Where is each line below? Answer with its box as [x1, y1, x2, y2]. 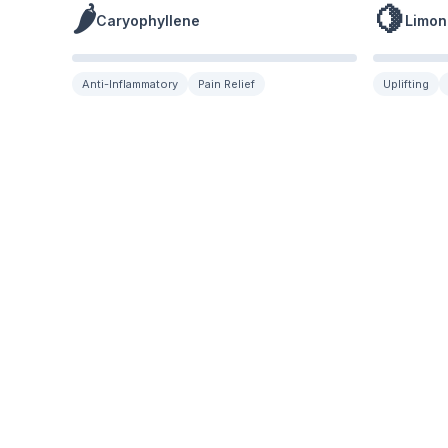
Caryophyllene [96, 11, 200, 29]
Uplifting [382, 77, 429, 91]
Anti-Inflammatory [82, 77, 178, 91]
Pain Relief [198, 77, 255, 91]
